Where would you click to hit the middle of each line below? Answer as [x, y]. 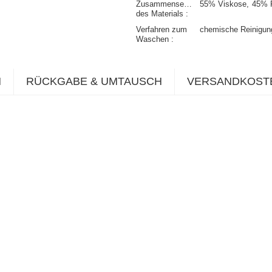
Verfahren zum [161, 30]
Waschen [154, 39]
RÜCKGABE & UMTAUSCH [94, 82]
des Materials [161, 14]
